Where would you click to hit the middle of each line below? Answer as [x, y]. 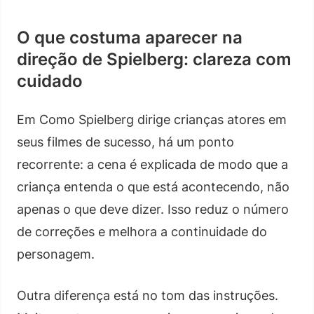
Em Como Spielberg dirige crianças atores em [152, 119]
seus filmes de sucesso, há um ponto [125, 142]
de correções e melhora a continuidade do [142, 231]
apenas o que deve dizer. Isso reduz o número [153, 209]
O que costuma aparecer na [130, 37]
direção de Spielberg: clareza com [154, 59]
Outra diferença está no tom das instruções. [148, 295]
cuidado [50, 81]
